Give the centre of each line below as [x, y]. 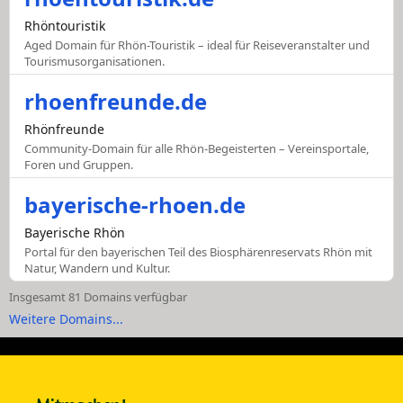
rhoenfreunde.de [116, 102]
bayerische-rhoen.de [135, 205]
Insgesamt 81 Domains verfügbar [98, 297]
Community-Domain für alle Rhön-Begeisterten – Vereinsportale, [197, 149]
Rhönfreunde [64, 130]
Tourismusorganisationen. [94, 62]
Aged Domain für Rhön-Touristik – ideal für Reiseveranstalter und [197, 45]
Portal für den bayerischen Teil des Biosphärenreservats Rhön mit [198, 252]
